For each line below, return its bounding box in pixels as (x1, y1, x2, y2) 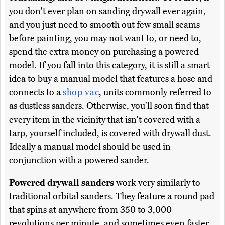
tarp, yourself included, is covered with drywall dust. (9, 127, 211, 139)
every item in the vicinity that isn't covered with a (9, 114, 200, 125)
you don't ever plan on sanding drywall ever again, (9, 5, 206, 17)
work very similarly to (114, 177, 200, 188)
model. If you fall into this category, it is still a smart (9, 59, 210, 71)
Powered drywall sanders (9, 177, 114, 188)
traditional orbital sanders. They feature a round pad (9, 190, 214, 202)
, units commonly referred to (99, 86, 212, 98)
